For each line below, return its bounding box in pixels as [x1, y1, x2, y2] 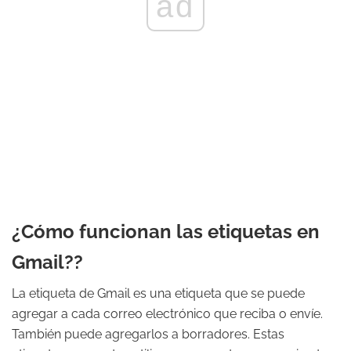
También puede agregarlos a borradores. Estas [12, 327, 284, 342]
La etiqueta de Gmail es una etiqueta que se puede [12, 286, 305, 301]
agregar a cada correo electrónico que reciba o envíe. [12, 306, 323, 321]
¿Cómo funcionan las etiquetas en [12, 220, 320, 243]
